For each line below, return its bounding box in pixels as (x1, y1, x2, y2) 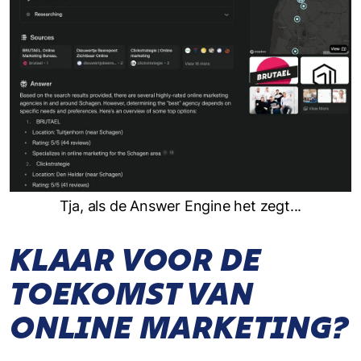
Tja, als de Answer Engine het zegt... (59, 197, 302, 215)
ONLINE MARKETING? (10, 309, 348, 347)
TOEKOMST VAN (10, 275, 253, 313)
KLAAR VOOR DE (10, 241, 261, 280)
